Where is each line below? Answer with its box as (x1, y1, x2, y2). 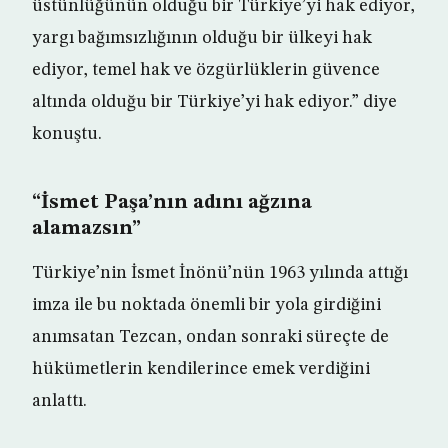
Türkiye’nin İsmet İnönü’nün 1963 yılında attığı (32, 264, 408, 283)
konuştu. (32, 125, 102, 144)
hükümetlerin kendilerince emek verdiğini (32, 360, 370, 379)
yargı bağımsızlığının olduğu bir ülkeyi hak (32, 29, 372, 48)
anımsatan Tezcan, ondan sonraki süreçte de (32, 328, 389, 347)
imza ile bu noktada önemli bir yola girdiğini (32, 296, 381, 315)
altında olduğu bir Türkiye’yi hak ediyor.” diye (32, 93, 397, 112)
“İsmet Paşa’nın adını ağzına (32, 193, 312, 214)
